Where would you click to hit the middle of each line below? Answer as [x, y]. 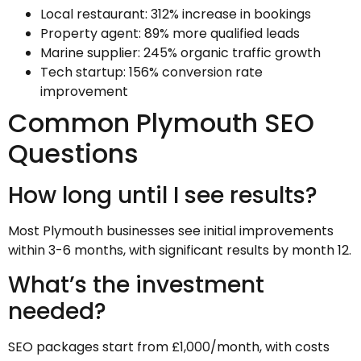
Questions [73, 153]
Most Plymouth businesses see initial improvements [171, 230]
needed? [57, 312]
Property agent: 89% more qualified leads [170, 33]
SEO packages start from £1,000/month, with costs [169, 347]
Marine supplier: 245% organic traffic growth [180, 52]
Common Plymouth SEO [161, 122]
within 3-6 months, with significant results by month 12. [180, 250]
